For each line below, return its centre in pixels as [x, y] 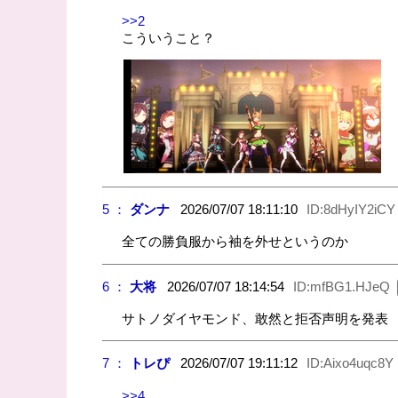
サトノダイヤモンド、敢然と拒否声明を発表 [255, 318]
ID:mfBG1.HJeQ [341, 286]
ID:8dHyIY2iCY [350, 210]
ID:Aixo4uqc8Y [350, 363]
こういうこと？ [169, 37]
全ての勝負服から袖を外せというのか [235, 242]
